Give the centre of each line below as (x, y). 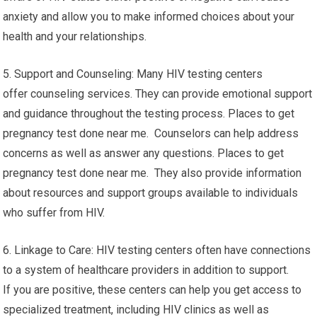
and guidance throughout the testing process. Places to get (149, 114)
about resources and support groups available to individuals (151, 193)
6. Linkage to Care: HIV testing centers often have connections (157, 250)
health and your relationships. (75, 37)
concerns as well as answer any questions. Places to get (144, 154)
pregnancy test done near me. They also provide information (152, 173)
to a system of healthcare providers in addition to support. (146, 270)
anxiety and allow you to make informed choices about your (149, 17)
